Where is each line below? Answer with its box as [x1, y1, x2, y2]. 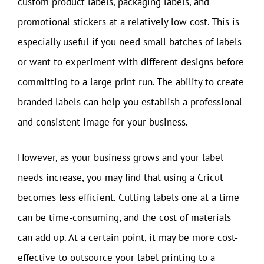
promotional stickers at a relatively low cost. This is [18, 15, 239, 28]
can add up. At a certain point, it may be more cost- [18, 230, 238, 244]
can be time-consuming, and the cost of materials [18, 210, 231, 224]
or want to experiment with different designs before [18, 55, 244, 68]
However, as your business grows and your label [18, 150, 223, 164]
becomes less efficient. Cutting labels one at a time [18, 190, 239, 204]
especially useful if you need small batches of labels [18, 35, 242, 48]
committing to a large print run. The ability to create [18, 75, 244, 88]
